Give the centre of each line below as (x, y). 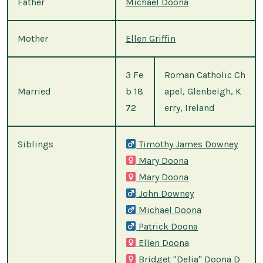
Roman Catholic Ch (205, 75)
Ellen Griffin (151, 39)
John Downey (165, 194)
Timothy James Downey (187, 144)
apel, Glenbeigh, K (203, 92)
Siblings (36, 144)
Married (34, 92)
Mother (33, 39)
